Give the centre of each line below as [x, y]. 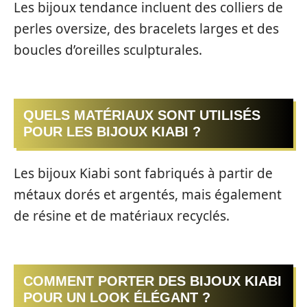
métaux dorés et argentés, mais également [148, 195]
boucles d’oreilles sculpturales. [108, 50]
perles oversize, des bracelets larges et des [146, 29]
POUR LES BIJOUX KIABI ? [112, 131]
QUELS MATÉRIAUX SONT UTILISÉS [142, 115]
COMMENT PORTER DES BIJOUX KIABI [152, 281]
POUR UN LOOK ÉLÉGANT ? [117, 297]
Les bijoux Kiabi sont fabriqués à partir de [143, 173]
